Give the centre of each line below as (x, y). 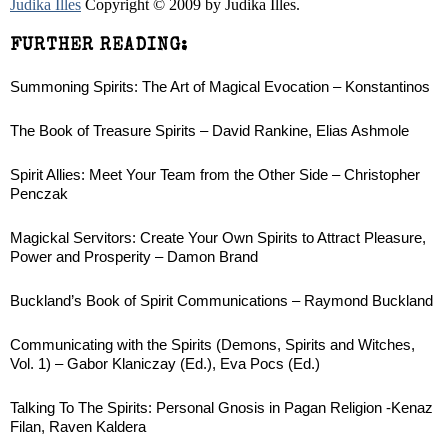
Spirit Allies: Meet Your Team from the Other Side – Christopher (215, 174)
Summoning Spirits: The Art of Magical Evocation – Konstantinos (220, 86)
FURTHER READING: (99, 46)
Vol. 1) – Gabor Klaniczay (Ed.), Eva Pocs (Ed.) (165, 363)
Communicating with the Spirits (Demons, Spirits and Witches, (212, 344)
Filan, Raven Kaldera (78, 426)
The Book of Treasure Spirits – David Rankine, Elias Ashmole (209, 130)
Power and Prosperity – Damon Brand (134, 256)
